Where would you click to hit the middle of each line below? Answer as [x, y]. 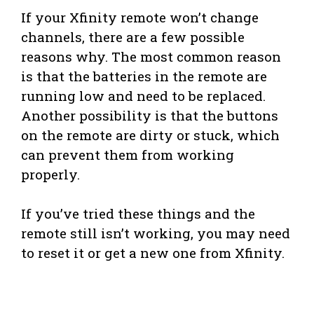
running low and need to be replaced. [143, 95]
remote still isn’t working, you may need [156, 233]
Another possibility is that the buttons [150, 115]
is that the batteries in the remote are [144, 76]
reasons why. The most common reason [151, 56]
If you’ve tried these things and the [138, 213]
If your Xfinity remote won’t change [140, 17]
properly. [50, 174]
